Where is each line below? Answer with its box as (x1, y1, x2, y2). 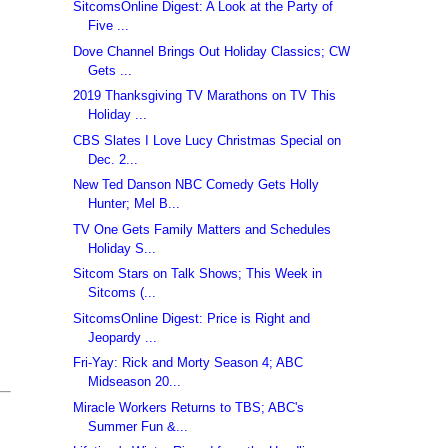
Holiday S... (88, 240, 157, 256)
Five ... (88, 18, 130, 34)
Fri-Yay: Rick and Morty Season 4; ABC (73, 355, 304, 371)
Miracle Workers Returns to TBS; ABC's (73, 399, 305, 415)
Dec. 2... (88, 151, 139, 167)
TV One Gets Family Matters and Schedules (73, 221, 332, 237)
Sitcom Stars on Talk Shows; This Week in (73, 266, 323, 282)
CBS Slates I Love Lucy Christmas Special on (73, 132, 342, 148)
